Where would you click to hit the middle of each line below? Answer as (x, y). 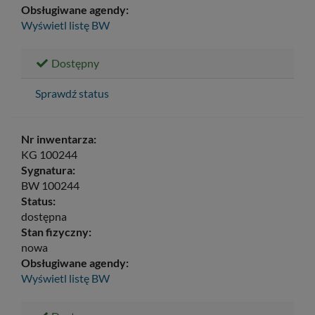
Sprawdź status (72, 93)
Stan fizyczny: (56, 231)
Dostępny (74, 63)
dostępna (44, 216)
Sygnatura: (48, 169)
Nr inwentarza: (59, 139)
